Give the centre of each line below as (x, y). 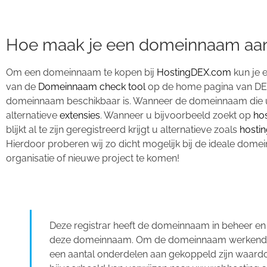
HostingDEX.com (194, 72)
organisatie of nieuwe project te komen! (93, 158)
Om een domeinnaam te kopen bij (81, 72)
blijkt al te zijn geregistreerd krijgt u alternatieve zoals (123, 129)
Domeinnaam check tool (92, 86)
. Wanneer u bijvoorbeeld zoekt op (177, 115)
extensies (80, 115)
